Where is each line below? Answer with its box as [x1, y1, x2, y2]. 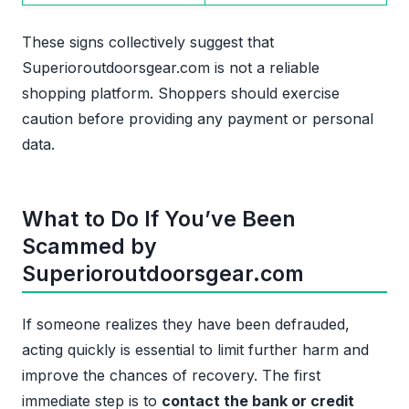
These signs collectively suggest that [22, 32, 274, 51]
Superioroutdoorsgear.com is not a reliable [22, 58, 320, 77]
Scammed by [22, 233, 157, 259]
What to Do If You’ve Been [22, 205, 296, 232]
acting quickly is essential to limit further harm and [22, 340, 369, 359]
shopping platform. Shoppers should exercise [22, 83, 340, 102]
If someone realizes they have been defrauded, [22, 314, 350, 333]
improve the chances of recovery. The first [22, 365, 320, 384]
